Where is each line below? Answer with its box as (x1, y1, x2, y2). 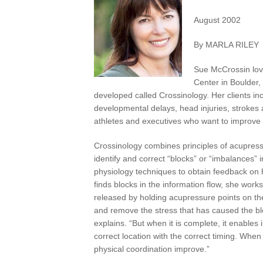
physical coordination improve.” (94, 244, 210, 254)
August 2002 (194, 15, 241, 25)
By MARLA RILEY (194, 39, 259, 49)
